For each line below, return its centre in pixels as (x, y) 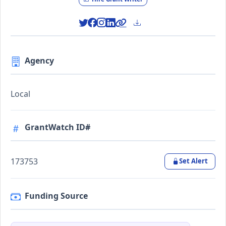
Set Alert (193, 161)
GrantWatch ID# (58, 127)
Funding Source (56, 195)
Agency (39, 60)
